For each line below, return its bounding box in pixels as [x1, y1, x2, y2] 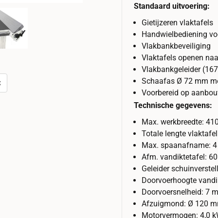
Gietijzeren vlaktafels [142, 18, 214, 27]
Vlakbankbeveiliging [142, 41, 211, 51]
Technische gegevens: [134, 100, 213, 110]
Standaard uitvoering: [134, 1, 210, 11]
